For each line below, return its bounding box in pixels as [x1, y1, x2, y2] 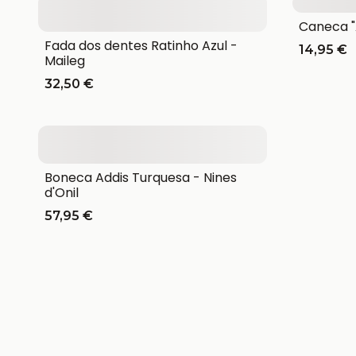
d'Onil [44, 183, 79, 202]
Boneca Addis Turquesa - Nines [44, 168, 237, 187]
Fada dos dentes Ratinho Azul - [44, 36, 238, 55]
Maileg [44, 51, 85, 70]
